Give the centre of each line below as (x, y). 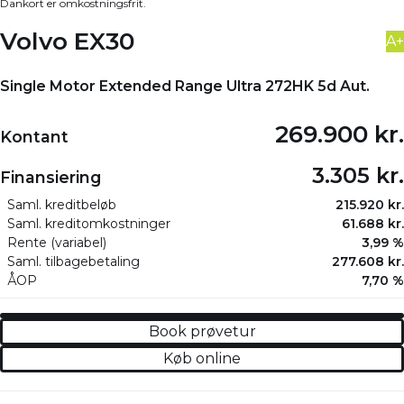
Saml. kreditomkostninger (89, 224)
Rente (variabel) (57, 243)
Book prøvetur (202, 332)
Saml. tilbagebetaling (73, 262)
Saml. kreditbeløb (62, 205)
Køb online (202, 359)
